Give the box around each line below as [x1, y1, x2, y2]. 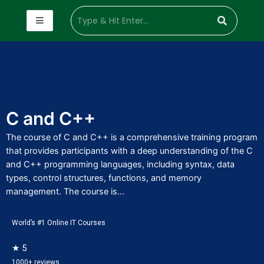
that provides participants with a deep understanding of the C [6, 146, 253, 156]
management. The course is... [6, 186, 124, 197]
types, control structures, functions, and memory [6, 173, 202, 183]
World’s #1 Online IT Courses [12, 219, 105, 227]
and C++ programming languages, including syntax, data [6, 159, 235, 170]
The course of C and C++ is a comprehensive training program [6, 132, 258, 143]
